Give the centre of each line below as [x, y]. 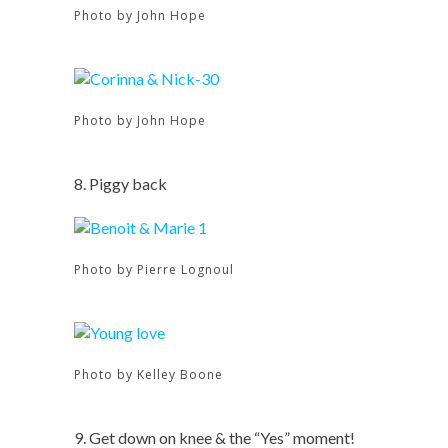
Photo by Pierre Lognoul [154, 269]
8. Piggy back [120, 183]
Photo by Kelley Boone [148, 374]
